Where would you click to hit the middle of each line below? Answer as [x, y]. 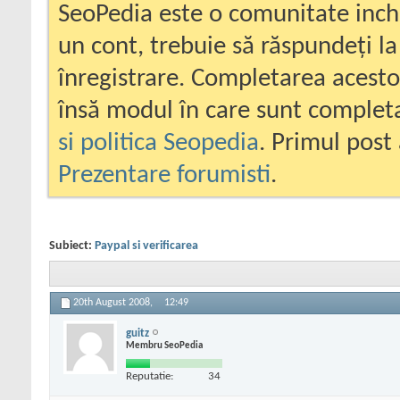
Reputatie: [150, 376]
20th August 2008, [114, 303]
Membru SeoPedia [164, 346]
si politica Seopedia [158, 143]
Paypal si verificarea [146, 246]
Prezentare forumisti [164, 175]
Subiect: [72, 246]
